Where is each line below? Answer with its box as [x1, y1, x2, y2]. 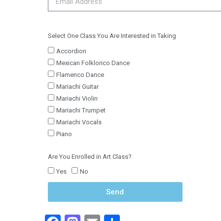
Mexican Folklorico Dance [56, 59, 130, 67]
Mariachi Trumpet [56, 106, 106, 114]
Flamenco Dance [56, 71, 104, 78]
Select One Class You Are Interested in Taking [48, 32, 176, 40]
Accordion [56, 47, 86, 55]
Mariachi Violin [56, 94, 98, 102]
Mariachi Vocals [56, 118, 102, 126]
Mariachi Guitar [56, 82, 99, 90]
